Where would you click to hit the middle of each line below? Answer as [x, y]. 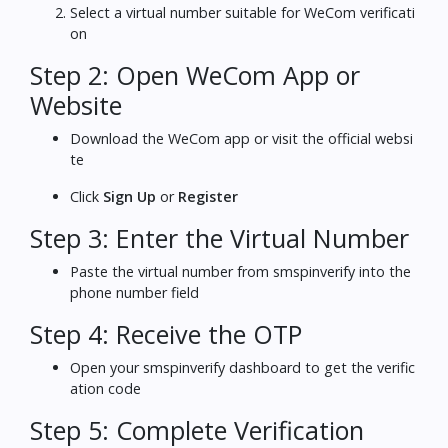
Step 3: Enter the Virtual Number [219, 237]
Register [208, 196]
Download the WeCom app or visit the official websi [241, 138]
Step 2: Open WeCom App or [195, 74]
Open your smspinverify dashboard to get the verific [242, 367]
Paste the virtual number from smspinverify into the [240, 271]
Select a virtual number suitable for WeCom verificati [242, 12]
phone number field [134, 292]
